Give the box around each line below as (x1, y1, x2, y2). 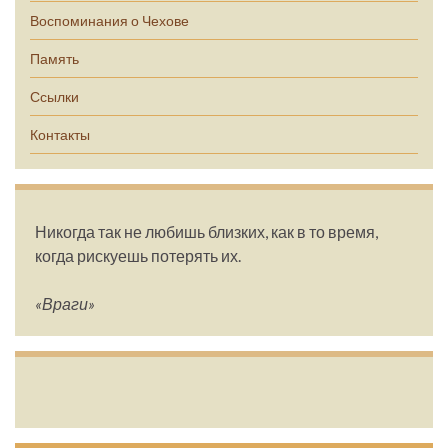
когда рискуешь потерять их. (35, 246, 241, 266)
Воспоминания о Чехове (30, 12, 189, 30)
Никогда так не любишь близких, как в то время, (35, 222, 378, 242)
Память (30, 50, 79, 68)
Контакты (30, 126, 90, 144)
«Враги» (35, 294, 95, 314)
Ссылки (30, 88, 79, 106)
